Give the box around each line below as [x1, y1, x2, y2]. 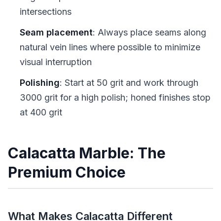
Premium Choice [8, 163, 126, 181]
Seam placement [20, 27, 93, 37]
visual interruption [20, 56, 92, 67]
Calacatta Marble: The [8, 144, 166, 162]
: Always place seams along [93, 27, 206, 37]
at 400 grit [20, 107, 62, 117]
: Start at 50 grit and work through [60, 77, 198, 88]
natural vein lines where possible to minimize [20, 41, 200, 52]
